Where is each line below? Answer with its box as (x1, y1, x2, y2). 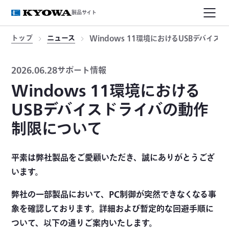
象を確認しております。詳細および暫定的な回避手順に (11, 203, 214, 216)
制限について (11, 118, 103, 142)
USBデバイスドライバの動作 (11, 99, 209, 123)
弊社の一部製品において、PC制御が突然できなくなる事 (11, 189, 217, 201)
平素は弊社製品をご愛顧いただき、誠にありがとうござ (11, 152, 215, 165)
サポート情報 (57, 64, 107, 77)
